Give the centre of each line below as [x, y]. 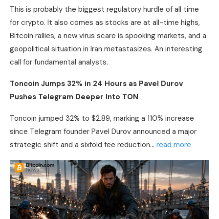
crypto [33, 22]
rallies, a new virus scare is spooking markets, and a [120, 35]
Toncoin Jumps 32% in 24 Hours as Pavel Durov [96, 83]
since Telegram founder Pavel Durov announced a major [103, 131]
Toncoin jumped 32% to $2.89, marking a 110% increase [102, 118]
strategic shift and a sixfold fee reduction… [83, 144]
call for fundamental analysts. [59, 62]
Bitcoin [22, 35]
